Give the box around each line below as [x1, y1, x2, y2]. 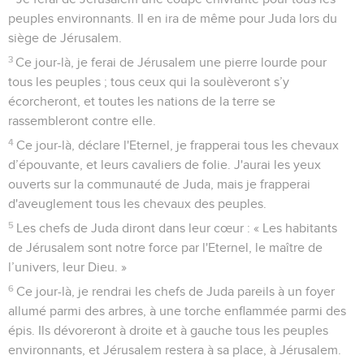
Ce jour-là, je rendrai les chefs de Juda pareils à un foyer [16, 284, 336, 298]
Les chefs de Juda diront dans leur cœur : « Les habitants [16, 221, 338, 235]
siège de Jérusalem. [8, 31, 122, 45]
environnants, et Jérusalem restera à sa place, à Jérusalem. [8, 343, 341, 357]
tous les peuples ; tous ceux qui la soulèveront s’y [8, 75, 289, 89]
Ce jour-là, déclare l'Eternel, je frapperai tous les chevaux [16, 138, 340, 152]
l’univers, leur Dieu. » [8, 260, 127, 274]
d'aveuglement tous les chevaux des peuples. [8, 197, 266, 210]
